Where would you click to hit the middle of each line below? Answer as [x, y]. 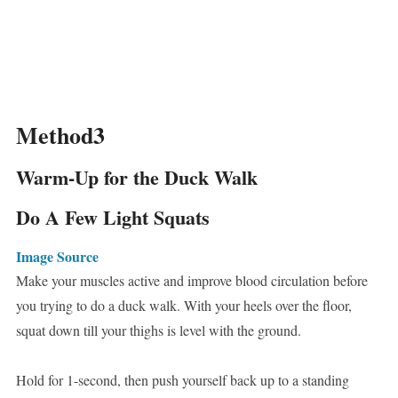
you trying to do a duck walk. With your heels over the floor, [183, 306]
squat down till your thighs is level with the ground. [158, 330]
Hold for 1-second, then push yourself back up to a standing [182, 380]
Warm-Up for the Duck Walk [136, 178]
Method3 [60, 135]
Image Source [57, 257]
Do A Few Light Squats [112, 218]
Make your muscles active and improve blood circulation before [191, 281]
